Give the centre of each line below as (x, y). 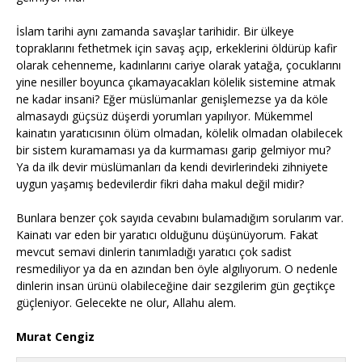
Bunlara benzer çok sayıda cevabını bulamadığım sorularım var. (180, 218)
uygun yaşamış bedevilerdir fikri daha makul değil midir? (160, 184)
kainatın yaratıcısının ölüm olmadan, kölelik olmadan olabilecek (179, 133)
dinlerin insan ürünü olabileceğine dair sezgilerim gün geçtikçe (176, 286)
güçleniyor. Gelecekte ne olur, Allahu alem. (126, 303)
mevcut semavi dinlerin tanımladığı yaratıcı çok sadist (154, 252)
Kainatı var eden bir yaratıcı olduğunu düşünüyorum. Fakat (167, 235)
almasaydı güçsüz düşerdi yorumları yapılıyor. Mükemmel (164, 116)
